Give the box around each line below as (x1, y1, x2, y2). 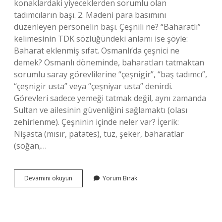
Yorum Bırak (103, 174, 137, 182)
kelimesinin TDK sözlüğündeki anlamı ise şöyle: (14, 33, 188, 44)
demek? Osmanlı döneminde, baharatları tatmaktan (14, 57, 204, 68)
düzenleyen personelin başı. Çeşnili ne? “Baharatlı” (14, 21, 201, 32)
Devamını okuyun (24, 174, 72, 182)
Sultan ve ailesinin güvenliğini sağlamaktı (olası (14, 105, 187, 115)
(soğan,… (14, 140, 47, 151)
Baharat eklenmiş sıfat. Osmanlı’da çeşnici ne (14, 45, 179, 56)
